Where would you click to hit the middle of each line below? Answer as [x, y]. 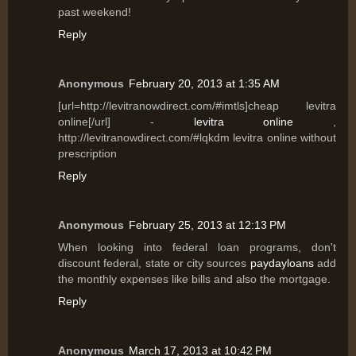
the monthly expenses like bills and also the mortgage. [194, 279]
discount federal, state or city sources [154, 263]
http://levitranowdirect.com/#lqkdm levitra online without [197, 138]
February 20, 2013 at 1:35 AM [204, 84]
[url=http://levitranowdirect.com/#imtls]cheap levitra [197, 106]
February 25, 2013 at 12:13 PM [207, 225]
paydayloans [282, 263]
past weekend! [95, 12]
